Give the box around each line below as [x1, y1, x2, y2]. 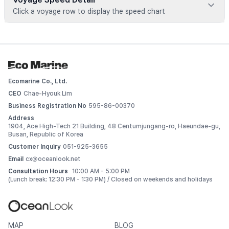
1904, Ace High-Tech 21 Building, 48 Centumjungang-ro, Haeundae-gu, [8, 123, 220, 130]
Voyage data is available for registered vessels [21, 29, 208, 38]
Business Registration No [8, 102, 86, 109]
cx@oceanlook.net [26, 155, 81, 163]
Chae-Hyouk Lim [24, 90, 72, 97]
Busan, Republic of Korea [8, 131, 83, 138]
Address [8, 114, 34, 122]
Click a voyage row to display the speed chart [13, 7, 165, 15]
